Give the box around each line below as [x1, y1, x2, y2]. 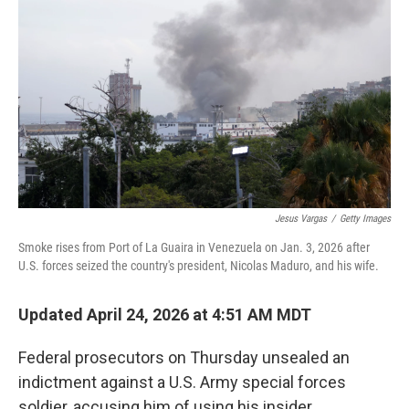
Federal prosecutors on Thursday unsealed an [18, 348, 350, 367]
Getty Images [340, 213, 391, 225]
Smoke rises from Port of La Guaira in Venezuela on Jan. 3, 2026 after [18, 240, 370, 255]
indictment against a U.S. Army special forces [18, 372, 346, 392]
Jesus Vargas [275, 213, 327, 225]
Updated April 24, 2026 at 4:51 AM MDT [18, 305, 311, 324]
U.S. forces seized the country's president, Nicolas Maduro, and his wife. [18, 258, 379, 273]
